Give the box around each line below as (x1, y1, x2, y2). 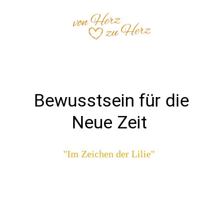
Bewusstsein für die (33, 90, 189, 111)
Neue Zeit (71, 111, 151, 133)
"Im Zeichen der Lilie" (63, 148, 160, 159)
